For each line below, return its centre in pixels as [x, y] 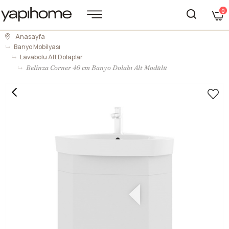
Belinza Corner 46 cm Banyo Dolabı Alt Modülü [96, 67]
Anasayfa [30, 37]
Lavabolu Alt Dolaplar [51, 57]
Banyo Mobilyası [37, 47]
